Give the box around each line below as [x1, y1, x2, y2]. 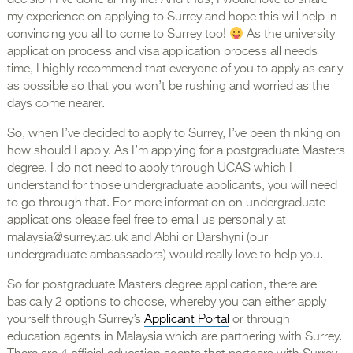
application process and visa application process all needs [6, 46, 318, 59]
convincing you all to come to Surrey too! [6, 28, 229, 42]
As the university [243, 28, 336, 42]
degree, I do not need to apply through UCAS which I [6, 162, 292, 176]
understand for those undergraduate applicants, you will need [6, 180, 337, 193]
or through [229, 314, 290, 327]
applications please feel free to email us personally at [6, 214, 286, 228]
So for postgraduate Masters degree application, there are [6, 279, 317, 292]
